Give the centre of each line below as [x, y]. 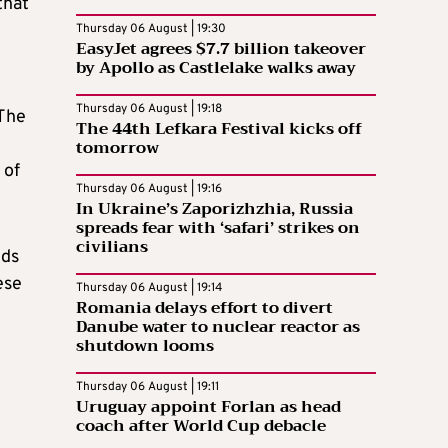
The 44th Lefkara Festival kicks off [219, 129]
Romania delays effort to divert [204, 308]
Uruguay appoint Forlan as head [208, 407]
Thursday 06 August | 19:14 [149, 288]
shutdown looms [145, 346]
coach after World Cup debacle [201, 426]
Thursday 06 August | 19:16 [149, 189]
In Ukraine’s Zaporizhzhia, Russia [214, 209]
